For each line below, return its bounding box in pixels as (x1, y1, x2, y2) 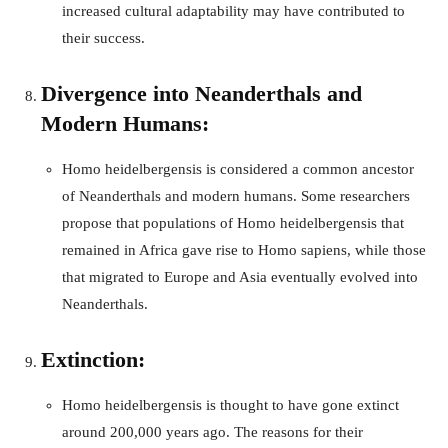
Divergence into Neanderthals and (41, 80, 362, 106)
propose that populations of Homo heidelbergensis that (62, 214, 404, 231)
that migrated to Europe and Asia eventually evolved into (62, 268, 418, 285)
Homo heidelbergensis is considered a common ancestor (62, 160, 414, 177)
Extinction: (41, 346, 145, 372)
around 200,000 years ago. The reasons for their (62, 423, 363, 440)
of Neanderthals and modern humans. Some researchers (62, 187, 410, 204)
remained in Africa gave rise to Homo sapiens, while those (62, 241, 426, 258)
